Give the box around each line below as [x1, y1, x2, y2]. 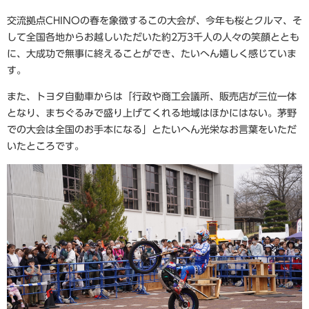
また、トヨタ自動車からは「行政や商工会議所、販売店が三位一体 [7, 92, 297, 101]
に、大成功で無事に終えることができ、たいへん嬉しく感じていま [7, 49, 297, 59]
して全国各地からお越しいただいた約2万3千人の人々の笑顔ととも [7, 32, 299, 42]
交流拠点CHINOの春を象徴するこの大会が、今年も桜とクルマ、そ [7, 16, 302, 26]
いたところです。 [7, 141, 84, 151]
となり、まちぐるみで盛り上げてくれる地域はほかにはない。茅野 [7, 108, 297, 118]
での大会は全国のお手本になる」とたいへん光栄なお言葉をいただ [7, 125, 297, 134]
